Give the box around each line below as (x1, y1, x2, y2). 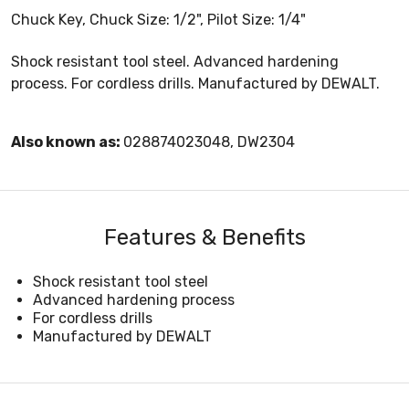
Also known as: (11, 132, 123, 151)
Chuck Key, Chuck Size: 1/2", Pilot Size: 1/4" (11, 10, 306, 28)
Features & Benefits (103, 224, 306, 250)
